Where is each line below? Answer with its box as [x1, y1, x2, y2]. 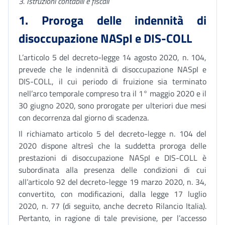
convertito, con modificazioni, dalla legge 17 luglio [19, 188, 206, 200]
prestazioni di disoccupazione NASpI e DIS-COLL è [19, 152, 206, 164]
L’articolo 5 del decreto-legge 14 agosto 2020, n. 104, [19, 51, 206, 63]
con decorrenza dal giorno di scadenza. [19, 111, 149, 124]
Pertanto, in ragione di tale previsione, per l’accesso [19, 212, 206, 224]
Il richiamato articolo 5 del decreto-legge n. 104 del [19, 128, 206, 140]
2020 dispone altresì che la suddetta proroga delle [19, 140, 206, 152]
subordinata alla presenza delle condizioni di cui [19, 164, 206, 176]
